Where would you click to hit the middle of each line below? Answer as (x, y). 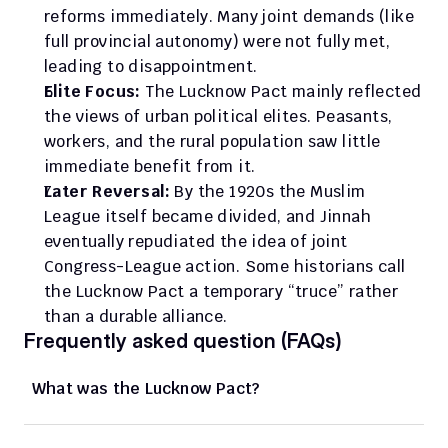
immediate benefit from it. (150, 166)
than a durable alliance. (136, 316)
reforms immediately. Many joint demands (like (229, 16)
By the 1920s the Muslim (268, 191)
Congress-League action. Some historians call (225, 266)
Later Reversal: (107, 191)
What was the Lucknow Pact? (146, 388)
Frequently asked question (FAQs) (183, 341)
